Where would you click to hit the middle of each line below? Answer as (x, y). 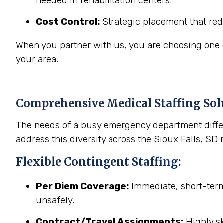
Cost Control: (68, 22)
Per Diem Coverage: (82, 186)
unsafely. (55, 200)
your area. (37, 59)
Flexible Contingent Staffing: (99, 162)
